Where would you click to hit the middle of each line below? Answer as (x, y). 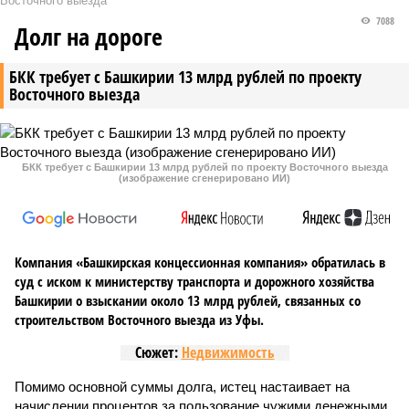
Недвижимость (228, 352)
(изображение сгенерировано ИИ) (204, 178)
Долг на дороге (89, 37)
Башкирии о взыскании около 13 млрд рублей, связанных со (188, 300)
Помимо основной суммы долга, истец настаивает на (182, 387)
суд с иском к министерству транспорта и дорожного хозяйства (194, 281)
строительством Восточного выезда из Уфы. (139, 320)
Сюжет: (158, 352)
